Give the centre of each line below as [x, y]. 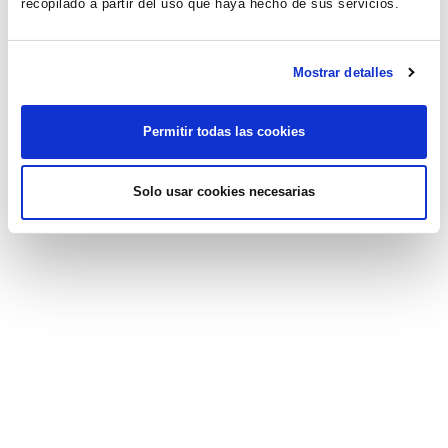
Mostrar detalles [343, 72]
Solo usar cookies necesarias [224, 192]
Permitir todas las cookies [224, 131]
